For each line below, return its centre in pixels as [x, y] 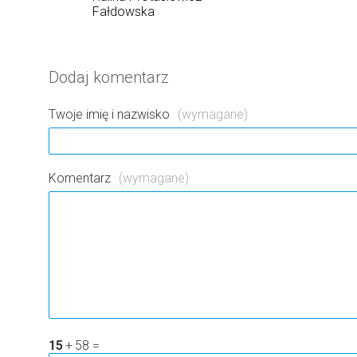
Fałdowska [124, 12]
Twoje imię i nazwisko [109, 114]
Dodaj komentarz [109, 77]
